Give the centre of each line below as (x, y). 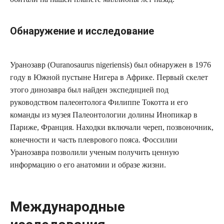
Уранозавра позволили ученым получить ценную (94, 152)
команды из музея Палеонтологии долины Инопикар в (104, 115)
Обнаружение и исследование (82, 31)
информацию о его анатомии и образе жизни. (88, 165)
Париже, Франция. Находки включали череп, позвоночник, (112, 127)
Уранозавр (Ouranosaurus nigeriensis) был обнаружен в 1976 (110, 65)
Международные (67, 206)
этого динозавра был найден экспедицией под (89, 90)
